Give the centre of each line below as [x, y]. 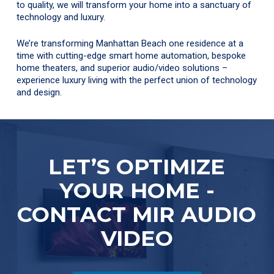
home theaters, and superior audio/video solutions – [122, 68]
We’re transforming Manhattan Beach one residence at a [130, 43]
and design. [39, 92]
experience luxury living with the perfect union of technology [137, 80]
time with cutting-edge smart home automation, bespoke [131, 55]
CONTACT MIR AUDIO [137, 214]
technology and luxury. [61, 17]
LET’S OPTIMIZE [137, 166]
